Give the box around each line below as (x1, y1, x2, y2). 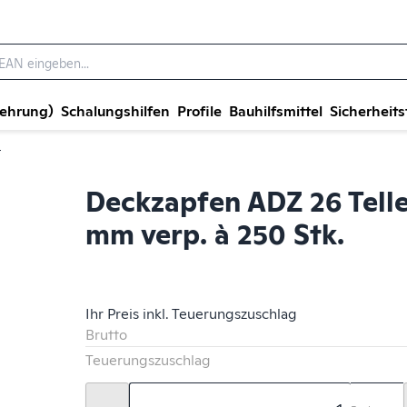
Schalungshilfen (61, 99, 170, 120)
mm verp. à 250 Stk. (85, 213, 345, 251)
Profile (177, 99, 222, 120)
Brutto (85, 323, 128, 343)
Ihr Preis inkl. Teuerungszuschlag (85, 303, 298, 323)
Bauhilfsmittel (229, 99, 323, 120)
